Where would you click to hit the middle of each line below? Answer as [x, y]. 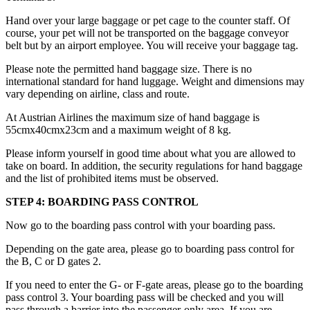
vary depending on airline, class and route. [98, 94]
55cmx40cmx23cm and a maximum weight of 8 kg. [118, 130]
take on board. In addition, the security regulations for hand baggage [154, 166]
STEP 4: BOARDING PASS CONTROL [102, 202]
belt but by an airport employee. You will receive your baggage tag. [152, 46]
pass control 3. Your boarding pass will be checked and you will [145, 298]
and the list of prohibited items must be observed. [112, 179]
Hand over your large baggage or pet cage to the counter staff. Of [148, 21]
